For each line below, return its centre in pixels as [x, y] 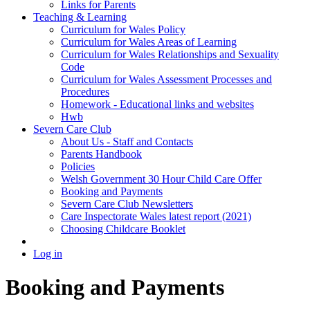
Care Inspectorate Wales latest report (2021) [156, 216]
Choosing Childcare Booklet [123, 228]
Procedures [85, 91]
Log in [48, 253]
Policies [78, 166]
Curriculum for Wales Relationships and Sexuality [170, 54]
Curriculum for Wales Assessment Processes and [166, 79]
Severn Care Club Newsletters [127, 203]
